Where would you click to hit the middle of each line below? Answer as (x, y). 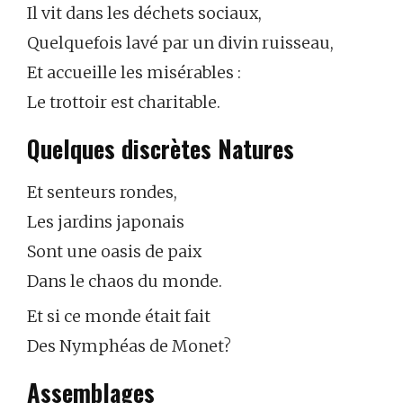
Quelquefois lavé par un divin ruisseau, (180, 43)
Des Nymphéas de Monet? (129, 346)
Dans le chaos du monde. (125, 282)
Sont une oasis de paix (114, 252)
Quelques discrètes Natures (161, 148)
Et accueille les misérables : (134, 73)
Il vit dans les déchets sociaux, (144, 13)
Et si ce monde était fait (119, 317)
